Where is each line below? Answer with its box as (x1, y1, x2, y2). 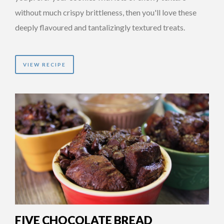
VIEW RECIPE (23, 61, 66, 67)
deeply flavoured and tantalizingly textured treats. (15, 22, 185, 32)
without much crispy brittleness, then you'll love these (15, 7, 196, 17)
